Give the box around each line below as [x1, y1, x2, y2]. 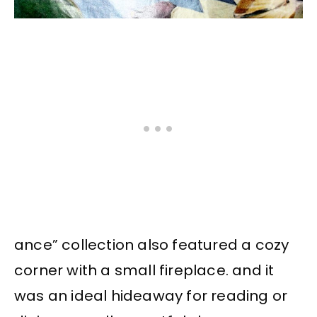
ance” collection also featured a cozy [14, 234, 289, 255]
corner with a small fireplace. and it [14, 260, 275, 280]
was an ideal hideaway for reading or [14, 285, 288, 306]
